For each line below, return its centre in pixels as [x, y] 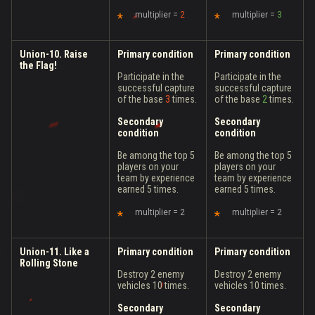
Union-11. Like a [54, 252]
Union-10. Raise [54, 54]
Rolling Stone [49, 263]
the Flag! [38, 65]
